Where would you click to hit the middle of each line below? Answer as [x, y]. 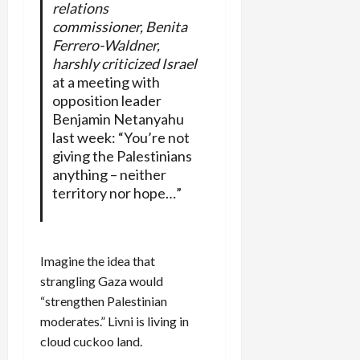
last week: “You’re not [121, 137]
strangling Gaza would [102, 280]
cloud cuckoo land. [91, 341]
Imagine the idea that [98, 260]
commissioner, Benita [119, 26]
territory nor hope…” [117, 192]
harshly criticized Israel [124, 63]
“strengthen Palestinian [104, 301]
